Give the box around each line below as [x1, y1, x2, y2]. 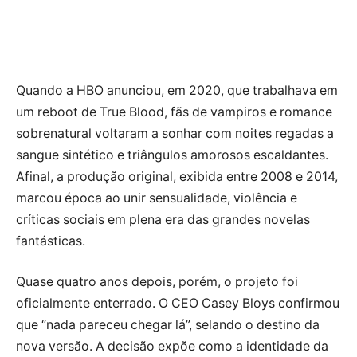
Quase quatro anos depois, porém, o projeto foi [16, 274, 298, 290]
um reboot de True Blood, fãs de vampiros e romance [16, 104, 332, 120]
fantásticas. [16, 233, 85, 249]
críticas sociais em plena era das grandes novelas [16, 211, 310, 227]
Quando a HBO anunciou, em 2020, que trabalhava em [16, 82, 338, 98]
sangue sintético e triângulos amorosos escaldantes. [16, 147, 328, 163]
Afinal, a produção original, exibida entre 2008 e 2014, [16, 168, 338, 184]
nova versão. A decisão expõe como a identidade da [16, 339, 328, 355]
